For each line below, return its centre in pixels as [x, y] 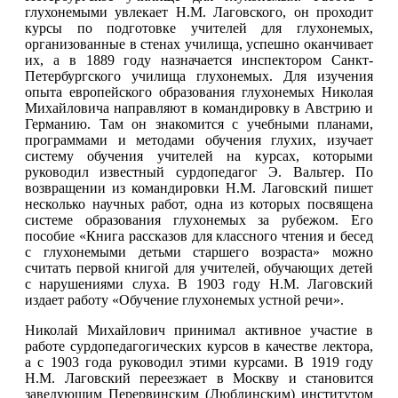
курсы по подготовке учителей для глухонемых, [199, 28]
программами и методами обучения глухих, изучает [199, 140]
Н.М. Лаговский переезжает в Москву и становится [199, 378]
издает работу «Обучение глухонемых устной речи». [184, 300]
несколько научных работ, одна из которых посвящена [199, 204]
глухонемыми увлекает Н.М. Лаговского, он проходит [199, 12]
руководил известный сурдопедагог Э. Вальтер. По [199, 172]
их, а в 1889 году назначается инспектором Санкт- [199, 60]
